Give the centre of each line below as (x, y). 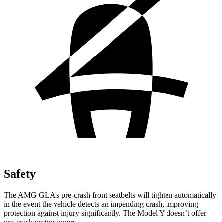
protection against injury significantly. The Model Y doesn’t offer (105, 213)
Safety (20, 174)
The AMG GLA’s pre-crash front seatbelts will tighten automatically (110, 195)
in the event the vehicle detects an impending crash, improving (101, 204)
